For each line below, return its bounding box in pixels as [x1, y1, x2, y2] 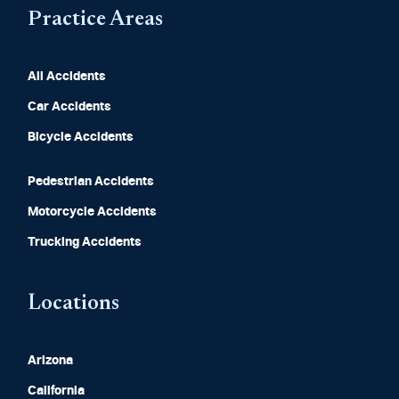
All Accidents [27, 70, 106, 84]
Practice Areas [27, 10, 163, 31]
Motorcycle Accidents [27, 206, 157, 219]
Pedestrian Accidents [27, 175, 154, 189]
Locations [27, 294, 119, 315]
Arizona [27, 354, 73, 368]
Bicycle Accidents [27, 131, 134, 144]
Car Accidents [27, 101, 111, 114]
